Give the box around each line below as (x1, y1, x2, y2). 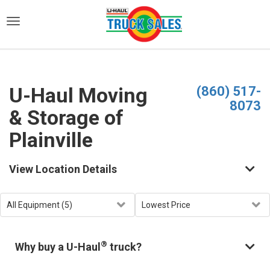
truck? (107, 240, 142, 253)
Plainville (9, 128, 93, 152)
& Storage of (9, 105, 124, 130)
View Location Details (9, 163, 117, 175)
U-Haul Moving (9, 83, 148, 107)
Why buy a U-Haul (15, 240, 101, 253)
